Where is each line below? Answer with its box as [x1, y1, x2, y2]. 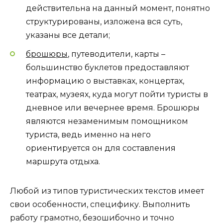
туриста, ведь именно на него [26, 130, 151, 140]
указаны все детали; [26, 30, 110, 40]
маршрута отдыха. [26, 157, 100, 167]
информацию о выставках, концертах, [26, 76, 184, 86]
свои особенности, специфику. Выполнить [10, 200, 190, 210]
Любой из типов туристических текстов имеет [10, 186, 204, 196]
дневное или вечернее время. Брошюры [26, 103, 200, 113]
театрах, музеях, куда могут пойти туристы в [26, 90, 208, 100]
